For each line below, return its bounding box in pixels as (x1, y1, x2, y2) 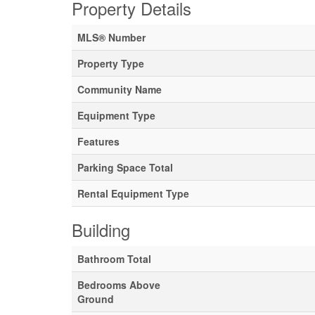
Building (72, 217, 130, 242)
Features (77, 134, 120, 148)
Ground (77, 292, 114, 306)
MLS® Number (77, 30, 146, 44)
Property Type (77, 56, 144, 70)
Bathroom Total (77, 252, 151, 266)
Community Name (77, 82, 162, 96)
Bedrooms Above (77, 278, 160, 292)
